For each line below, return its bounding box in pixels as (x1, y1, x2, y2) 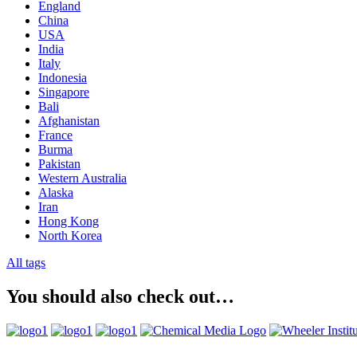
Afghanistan (38, 114, 100, 128)
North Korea (38, 229, 102, 243)
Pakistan (38, 157, 80, 171)
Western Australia (38, 171, 127, 186)
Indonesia (38, 71, 87, 85)
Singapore (38, 85, 89, 100)
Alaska (38, 186, 73, 200)
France (38, 128, 73, 143)
